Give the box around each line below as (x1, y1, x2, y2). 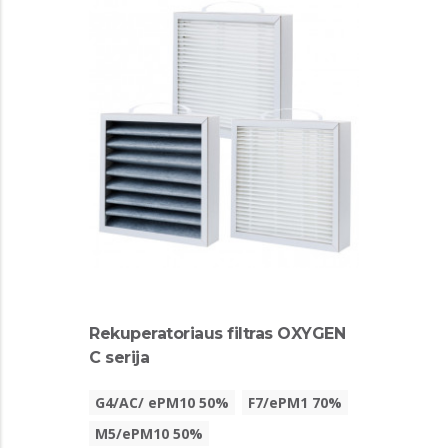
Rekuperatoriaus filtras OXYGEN (89, 324, 345, 343)
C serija (89, 348, 149, 367)
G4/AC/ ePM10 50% (95, 392, 229, 412)
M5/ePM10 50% (95, 423, 203, 443)
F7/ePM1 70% (248, 392, 342, 412)
